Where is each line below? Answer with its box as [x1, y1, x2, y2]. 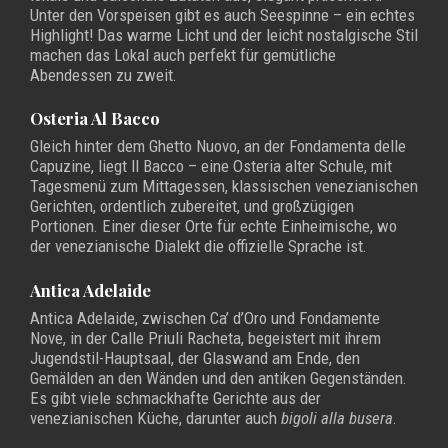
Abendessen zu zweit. [30, 65, 177, 86]
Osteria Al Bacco [30, 107, 160, 130]
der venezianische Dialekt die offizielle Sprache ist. [30, 236, 367, 257]
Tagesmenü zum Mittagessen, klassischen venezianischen [30, 176, 418, 197]
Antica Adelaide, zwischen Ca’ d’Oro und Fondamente [30, 307, 380, 328]
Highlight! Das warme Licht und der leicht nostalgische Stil [30, 25, 418, 46]
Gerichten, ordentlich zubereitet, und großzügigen [30, 196, 354, 217]
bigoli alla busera [281, 407, 393, 428]
